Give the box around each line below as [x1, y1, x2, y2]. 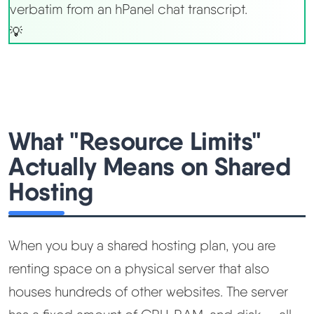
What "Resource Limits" [8, 125, 262, 157]
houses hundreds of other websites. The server [8, 283, 288, 301]
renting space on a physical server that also [8, 260, 269, 278]
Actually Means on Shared [8, 151, 292, 182]
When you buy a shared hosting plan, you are [8, 237, 275, 254]
